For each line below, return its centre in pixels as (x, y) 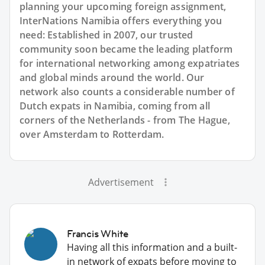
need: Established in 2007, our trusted (106, 35)
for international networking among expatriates (130, 63)
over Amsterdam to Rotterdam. (92, 134)
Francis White (98, 233)
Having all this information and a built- (152, 247)
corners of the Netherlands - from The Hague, (125, 120)
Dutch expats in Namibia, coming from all (115, 106)
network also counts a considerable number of (127, 91)
